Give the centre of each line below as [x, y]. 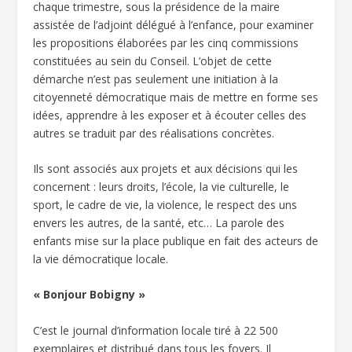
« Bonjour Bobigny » [90, 295]
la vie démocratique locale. [101, 259]
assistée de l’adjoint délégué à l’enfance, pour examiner [174, 24]
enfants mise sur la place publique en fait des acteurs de [176, 241]
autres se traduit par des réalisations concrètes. [154, 133]
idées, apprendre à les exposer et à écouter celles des [170, 115]
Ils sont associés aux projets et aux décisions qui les [166, 169]
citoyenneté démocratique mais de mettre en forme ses [176, 97]
